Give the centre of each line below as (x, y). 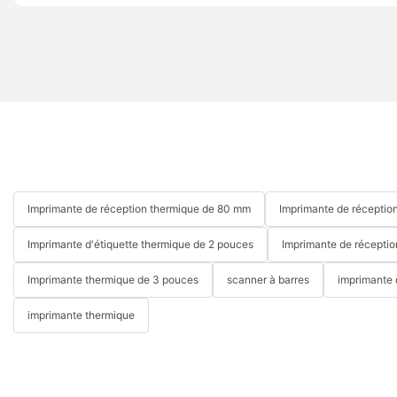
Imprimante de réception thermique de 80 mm (139, 208)
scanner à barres (268, 279)
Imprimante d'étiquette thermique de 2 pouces (140, 244)
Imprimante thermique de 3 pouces (113, 279)
